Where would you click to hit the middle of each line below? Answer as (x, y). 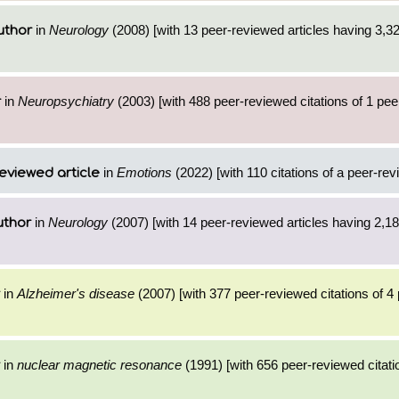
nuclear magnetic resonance (99, 365)
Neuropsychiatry (66, 101)
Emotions (144, 172)
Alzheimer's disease (76, 293)
